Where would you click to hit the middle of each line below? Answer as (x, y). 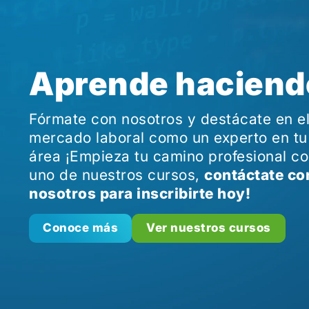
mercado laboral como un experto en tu (168, 137)
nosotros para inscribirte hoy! (140, 193)
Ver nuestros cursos (209, 228)
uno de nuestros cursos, (117, 175)
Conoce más (80, 228)
